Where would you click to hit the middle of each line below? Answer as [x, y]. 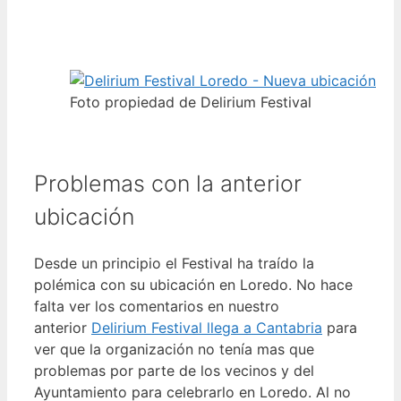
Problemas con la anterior [168, 184]
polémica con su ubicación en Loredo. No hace [193, 284]
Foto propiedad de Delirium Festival [191, 102]
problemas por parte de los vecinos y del [174, 370]
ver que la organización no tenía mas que [174, 349]
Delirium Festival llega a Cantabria [207, 327]
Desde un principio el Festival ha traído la [174, 263]
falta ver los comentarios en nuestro [157, 306]
